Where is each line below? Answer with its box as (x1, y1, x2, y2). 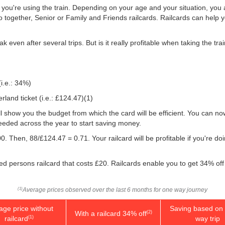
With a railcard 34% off (74, 209, 147, 217)
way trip (195, 214, 220, 222)
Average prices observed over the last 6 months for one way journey (23, 186, 207, 193)
